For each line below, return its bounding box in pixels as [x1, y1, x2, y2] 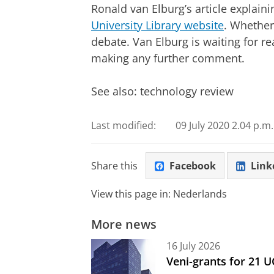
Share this [91, 158, 138, 172]
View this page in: [91, 187, 173, 201]
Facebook [169, 158, 216, 172]
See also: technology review [91, 83, 234, 98]
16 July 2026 [166, 239, 220, 253]
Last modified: [91, 119, 156, 133]
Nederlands [173, 187, 227, 201]
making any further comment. [91, 50, 245, 65]
